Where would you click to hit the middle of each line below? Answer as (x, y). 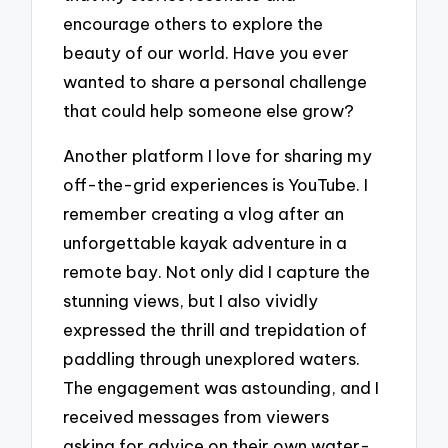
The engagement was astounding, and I (221, 387)
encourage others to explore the (193, 24)
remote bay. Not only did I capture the (217, 271)
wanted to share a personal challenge (215, 82)
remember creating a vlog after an (204, 213)
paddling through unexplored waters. (212, 358)
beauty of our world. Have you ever (206, 53)
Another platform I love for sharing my (218, 155)
